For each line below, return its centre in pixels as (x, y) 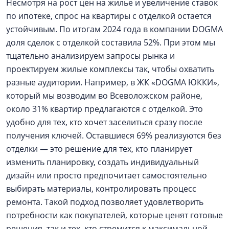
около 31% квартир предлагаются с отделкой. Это (105, 109)
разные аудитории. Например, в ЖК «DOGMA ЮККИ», (113, 82)
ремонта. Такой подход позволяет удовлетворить (105, 202)
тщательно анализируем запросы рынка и (90, 56)
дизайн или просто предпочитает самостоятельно (107, 175)
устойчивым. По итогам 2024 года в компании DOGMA (114, 29)
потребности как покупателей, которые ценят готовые (114, 215)
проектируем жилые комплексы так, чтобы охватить (110, 69)
